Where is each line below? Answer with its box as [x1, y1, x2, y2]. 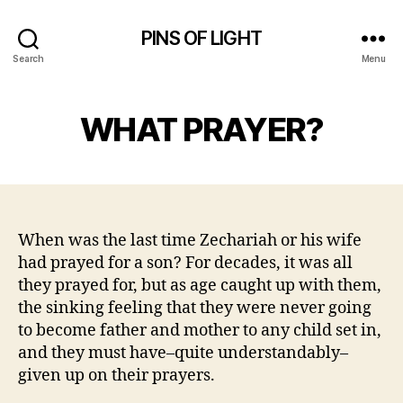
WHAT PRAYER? [79, 110, 324, 149]
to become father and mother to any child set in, [18, 320, 381, 341]
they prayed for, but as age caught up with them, [18, 275, 381, 296]
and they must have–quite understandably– [18, 343, 348, 363]
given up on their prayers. [18, 365, 215, 386]
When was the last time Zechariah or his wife [18, 230, 362, 251]
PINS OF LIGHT [141, 26, 262, 49]
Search [13, 52, 44, 64]
